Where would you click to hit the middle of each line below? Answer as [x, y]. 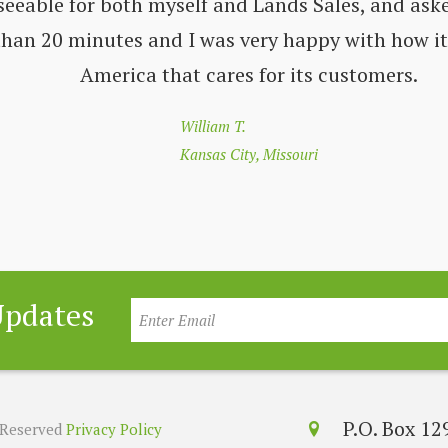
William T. [213, 125]
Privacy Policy [114, 428]
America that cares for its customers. [249, 74]
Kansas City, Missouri [249, 153]
